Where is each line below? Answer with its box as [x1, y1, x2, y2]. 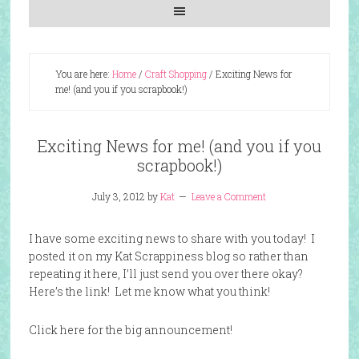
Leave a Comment [192, 190, 267, 203]
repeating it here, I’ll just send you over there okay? [28, 266, 305, 281]
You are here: [54, 67, 112, 80]
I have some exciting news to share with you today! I [28, 231, 315, 246]
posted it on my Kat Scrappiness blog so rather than [28, 248, 309, 264]
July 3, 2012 [92, 190, 146, 203]
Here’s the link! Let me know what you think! [28, 284, 270, 299]
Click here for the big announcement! [28, 322, 232, 337]
